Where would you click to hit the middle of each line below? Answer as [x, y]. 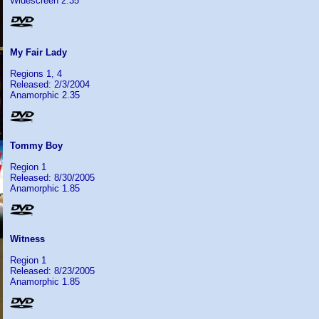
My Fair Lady [38, 52]
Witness [27, 239]
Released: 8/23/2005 [52, 271]
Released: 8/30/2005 [52, 178]
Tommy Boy [36, 146]
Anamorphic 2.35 [45, 95]
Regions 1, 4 [36, 74]
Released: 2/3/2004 [50, 84]
